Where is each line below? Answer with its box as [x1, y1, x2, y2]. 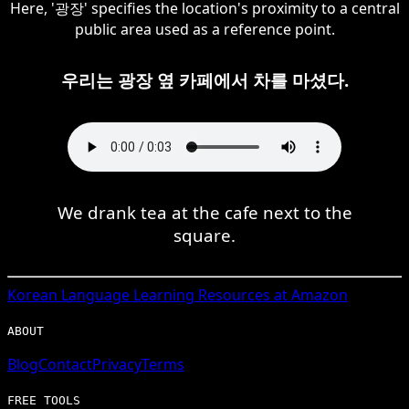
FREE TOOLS [7, 393, 80, 407]
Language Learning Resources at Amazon [58, 284, 348, 305]
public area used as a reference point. [74, 18, 335, 39]
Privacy [92, 353, 142, 374]
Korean [7, 284, 58, 305]
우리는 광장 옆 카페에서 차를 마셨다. [60, 68, 349, 91]
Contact [38, 353, 92, 374]
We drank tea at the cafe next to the [57, 200, 352, 224]
